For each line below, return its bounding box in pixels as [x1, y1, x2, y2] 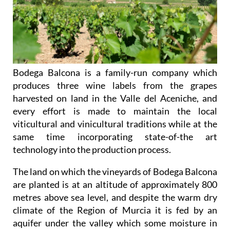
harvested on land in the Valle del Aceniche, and [13, 92, 217, 104]
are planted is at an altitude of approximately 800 [13, 178, 217, 190]
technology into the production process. [13, 143, 172, 155]
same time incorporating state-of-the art [13, 130, 217, 142]
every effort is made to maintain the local [13, 105, 217, 117]
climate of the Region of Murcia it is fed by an [13, 204, 217, 216]
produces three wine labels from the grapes [13, 79, 217, 91]
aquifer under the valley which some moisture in [13, 217, 217, 228]
